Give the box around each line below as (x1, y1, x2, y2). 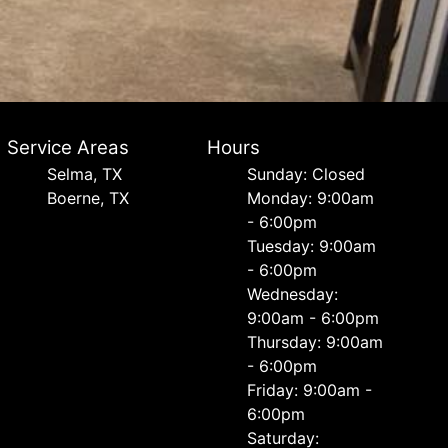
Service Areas (6, 136, 129, 159)
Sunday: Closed (247, 164, 366, 184)
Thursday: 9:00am (247, 332, 384, 352)
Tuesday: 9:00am (247, 236, 377, 256)
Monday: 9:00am (247, 188, 375, 208)
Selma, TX (46, 164, 122, 184)
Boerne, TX (46, 188, 129, 208)
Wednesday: (247, 284, 339, 304)
